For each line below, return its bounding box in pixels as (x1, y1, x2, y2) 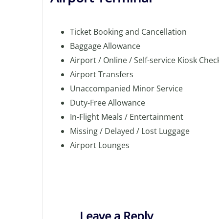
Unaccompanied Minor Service (70, 83, 183, 94)
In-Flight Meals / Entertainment (70, 111, 183, 122)
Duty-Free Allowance (70, 97, 145, 108)
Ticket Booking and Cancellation (70, 26, 187, 37)
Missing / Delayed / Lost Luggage (70, 126, 190, 136)
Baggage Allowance (70, 41, 140, 51)
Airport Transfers (70, 69, 133, 80)
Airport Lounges (70, 140, 130, 151)
